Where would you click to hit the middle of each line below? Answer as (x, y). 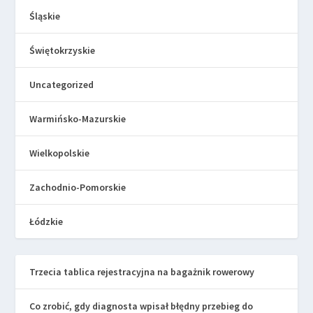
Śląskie (45, 16)
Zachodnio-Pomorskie (78, 188)
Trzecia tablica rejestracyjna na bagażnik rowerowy (142, 272)
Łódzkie (46, 222)
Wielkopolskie (60, 153)
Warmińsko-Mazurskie (78, 119)
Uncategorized (62, 85)
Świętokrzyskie (63, 51)
